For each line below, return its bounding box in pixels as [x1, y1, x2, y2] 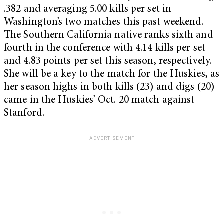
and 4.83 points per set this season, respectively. [4, 56, 212, 67]
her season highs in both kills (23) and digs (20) [4, 82, 214, 93]
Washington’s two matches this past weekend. [4, 17, 204, 28]
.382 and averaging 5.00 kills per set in [4, 4, 172, 15]
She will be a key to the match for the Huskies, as [4, 69, 220, 80]
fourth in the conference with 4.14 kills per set [4, 43, 205, 54]
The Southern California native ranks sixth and [4, 30, 213, 41]
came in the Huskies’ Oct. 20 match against [4, 95, 195, 106]
